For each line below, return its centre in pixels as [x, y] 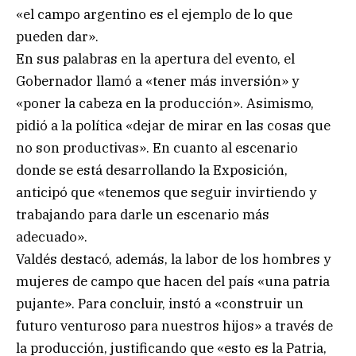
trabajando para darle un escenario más [143, 214]
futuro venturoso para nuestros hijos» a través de [174, 325]
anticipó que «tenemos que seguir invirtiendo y [166, 192]
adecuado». [52, 236]
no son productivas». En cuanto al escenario [157, 147]
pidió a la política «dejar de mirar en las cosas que [173, 125]
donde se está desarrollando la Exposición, [152, 170]
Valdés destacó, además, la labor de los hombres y [173, 259]
